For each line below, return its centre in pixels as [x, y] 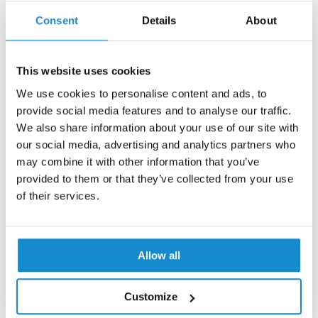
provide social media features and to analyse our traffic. [154, 110]
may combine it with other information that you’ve [138, 161]
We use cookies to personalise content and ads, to [142, 93]
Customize [151, 297]
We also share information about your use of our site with [158, 127]
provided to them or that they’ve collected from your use [155, 178]
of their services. [58, 195]
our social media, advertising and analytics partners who [156, 144]
